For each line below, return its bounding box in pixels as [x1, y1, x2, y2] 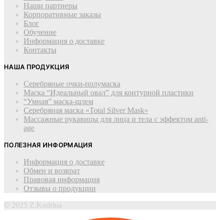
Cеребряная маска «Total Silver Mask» [24, 106, 148, 115]
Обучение [24, 28, 56, 37]
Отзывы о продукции [24, 184, 96, 193]
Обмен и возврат [24, 166, 80, 175]
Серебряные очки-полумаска [24, 80, 120, 88]
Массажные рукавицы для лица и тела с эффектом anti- [24, 115, 208, 124]
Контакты [24, 46, 56, 55]
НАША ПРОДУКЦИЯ [4, 63, 70, 71]
